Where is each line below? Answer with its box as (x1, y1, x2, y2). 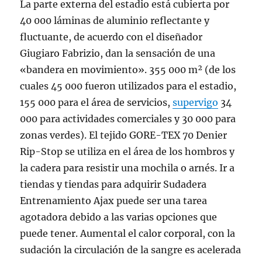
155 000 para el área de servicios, (20, 96, 173, 108)
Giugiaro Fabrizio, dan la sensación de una (20, 47, 216, 59)
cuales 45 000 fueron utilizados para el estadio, (20, 80, 237, 92)
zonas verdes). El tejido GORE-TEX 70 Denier (20, 129, 227, 141)
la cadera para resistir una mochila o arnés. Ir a (20, 162, 235, 174)
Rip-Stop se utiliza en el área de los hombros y (20, 146, 235, 157)
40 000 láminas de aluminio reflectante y (20, 15, 210, 26)
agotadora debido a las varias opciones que (20, 211, 218, 223)
